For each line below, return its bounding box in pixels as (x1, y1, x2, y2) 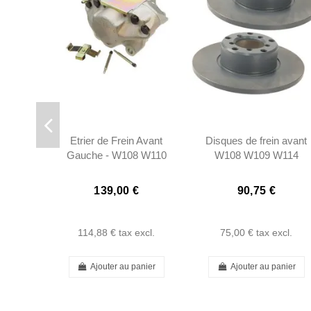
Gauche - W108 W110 (66, 149, 167, 162)
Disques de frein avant (205, 135, 308, 147)
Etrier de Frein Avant (70, 135, 163, 147)
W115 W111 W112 (215, 164, 298, 176)
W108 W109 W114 (214, 149, 299, 162)
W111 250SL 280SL (72, 164, 161, 176)
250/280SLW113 (219, 178, 294, 191)
